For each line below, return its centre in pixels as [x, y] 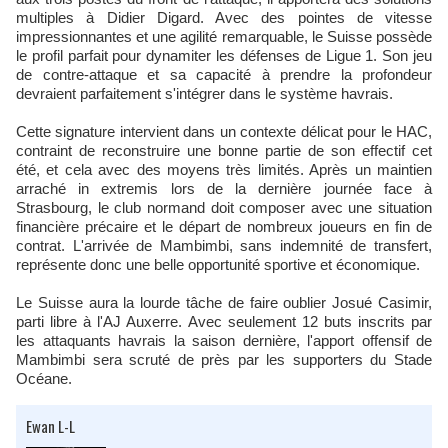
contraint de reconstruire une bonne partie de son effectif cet [224, 151]
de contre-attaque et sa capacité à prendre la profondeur [224, 75]
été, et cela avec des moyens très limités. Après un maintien [224, 170]
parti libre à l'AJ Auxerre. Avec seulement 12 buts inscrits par [224, 322]
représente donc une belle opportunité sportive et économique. [218, 265]
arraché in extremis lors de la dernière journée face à [224, 189]
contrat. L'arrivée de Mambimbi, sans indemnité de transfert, [224, 246]
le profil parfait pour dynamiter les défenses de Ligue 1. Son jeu [224, 56]
